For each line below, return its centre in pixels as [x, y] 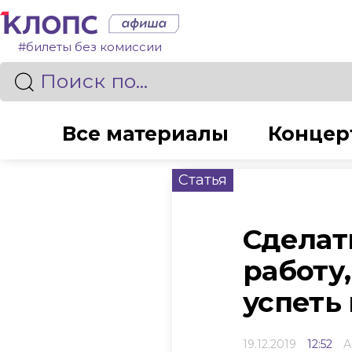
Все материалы [145, 134]
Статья [203, 180]
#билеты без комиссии [90, 47]
